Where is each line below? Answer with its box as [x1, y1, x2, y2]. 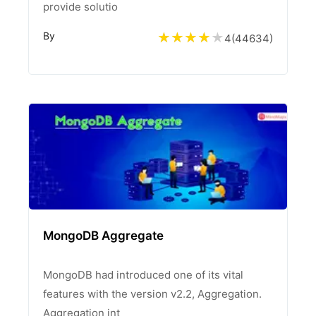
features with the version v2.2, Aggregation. [43, 287, 262, 300]
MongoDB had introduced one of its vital [43, 268, 243, 281]
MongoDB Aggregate [43, 229, 164, 243]
